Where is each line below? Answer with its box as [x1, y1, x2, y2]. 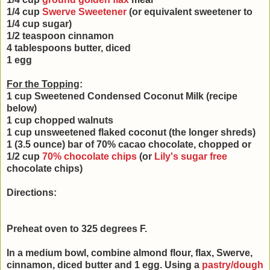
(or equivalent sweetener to [127, 6, 253, 17]
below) [7, 102, 37, 113]
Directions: [7, 187, 57, 198]
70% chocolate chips [42, 151, 137, 162]
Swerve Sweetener [42, 6, 127, 17]
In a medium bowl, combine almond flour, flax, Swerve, [7, 247, 253, 258]
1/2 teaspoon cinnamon [7, 30, 114, 41]
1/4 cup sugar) [7, 18, 72, 29]
